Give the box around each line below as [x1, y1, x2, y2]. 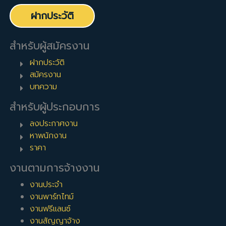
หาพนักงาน [30, 130, 67, 142]
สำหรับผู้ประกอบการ [10, 99, 100, 116]
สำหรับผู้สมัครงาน [10, 38, 90, 54]
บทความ [30, 81, 58, 93]
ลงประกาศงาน [30, 118, 78, 130]
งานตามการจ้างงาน [10, 160, 100, 177]
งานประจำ [30, 179, 63, 191]
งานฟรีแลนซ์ [30, 203, 71, 215]
